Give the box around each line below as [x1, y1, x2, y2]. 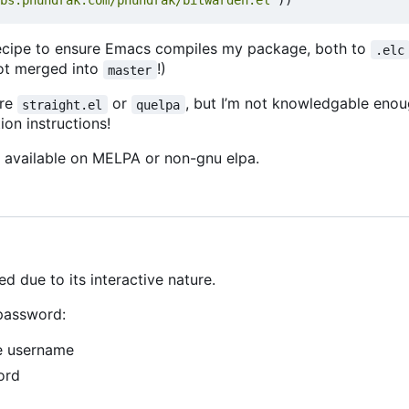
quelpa [136, 97, 181, 112]
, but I [184, 94, 225, 113]
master [108, 62, 152, 78]
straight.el [22, 97, 103, 112]
